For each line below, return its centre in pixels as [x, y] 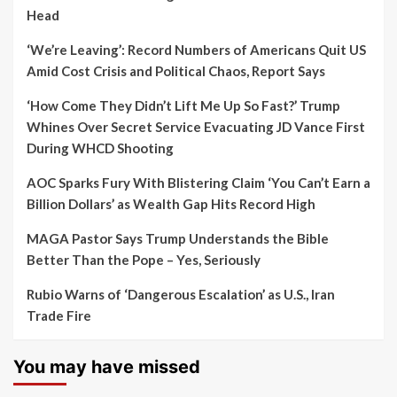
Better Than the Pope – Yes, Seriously [144, 260]
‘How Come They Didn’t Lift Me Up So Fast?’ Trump [183, 106]
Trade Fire [59, 316]
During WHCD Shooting [100, 148]
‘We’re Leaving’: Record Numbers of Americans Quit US [196, 50]
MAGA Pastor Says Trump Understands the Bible [178, 239]
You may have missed [107, 367]
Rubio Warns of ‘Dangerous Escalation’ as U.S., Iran [181, 295]
